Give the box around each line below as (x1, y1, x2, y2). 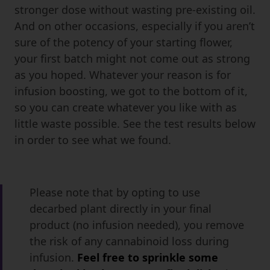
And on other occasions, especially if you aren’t (14, 19, 255, 34)
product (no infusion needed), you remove (30, 218, 244, 233)
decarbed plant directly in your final (30, 201, 212, 216)
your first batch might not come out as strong (14, 51, 250, 66)
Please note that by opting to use (30, 185, 200, 200)
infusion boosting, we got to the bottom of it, (14, 84, 248, 99)
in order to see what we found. (14, 133, 171, 148)
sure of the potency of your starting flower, (14, 35, 233, 50)
